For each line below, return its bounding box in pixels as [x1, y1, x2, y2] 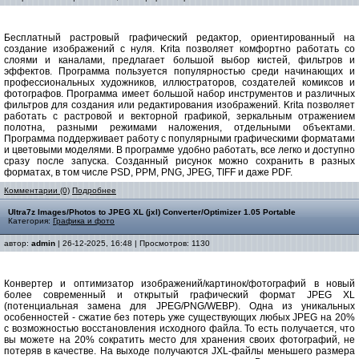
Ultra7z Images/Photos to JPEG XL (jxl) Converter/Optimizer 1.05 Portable [8, 208, 296, 216]
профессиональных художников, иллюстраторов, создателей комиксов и [4, 77, 355, 88]
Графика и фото [53, 216, 115, 225]
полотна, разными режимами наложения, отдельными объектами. [4, 122, 355, 133]
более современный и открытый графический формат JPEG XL [4, 289, 355, 301]
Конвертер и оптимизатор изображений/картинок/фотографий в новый [4, 278, 355, 289]
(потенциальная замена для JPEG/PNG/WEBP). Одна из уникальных [4, 301, 355, 312]
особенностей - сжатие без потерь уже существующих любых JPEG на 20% [4, 312, 355, 323]
